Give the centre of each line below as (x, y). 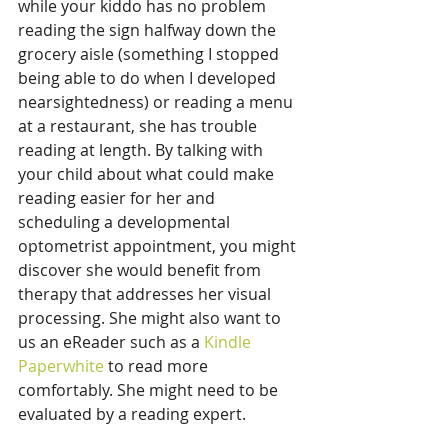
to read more (158, 366)
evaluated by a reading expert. (132, 414)
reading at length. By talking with (142, 150)
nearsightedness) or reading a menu (157, 102)
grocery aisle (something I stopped (150, 54)
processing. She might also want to (151, 318)
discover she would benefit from (141, 270)
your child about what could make (148, 174)
